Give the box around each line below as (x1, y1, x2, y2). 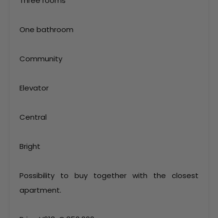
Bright (19, 141, 40, 151)
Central (19, 112, 47, 122)
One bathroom (19, 24, 73, 35)
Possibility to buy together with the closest (19, 170, 199, 181)
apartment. (19, 185, 61, 195)
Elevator (19, 83, 49, 93)
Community (19, 54, 62, 64)
